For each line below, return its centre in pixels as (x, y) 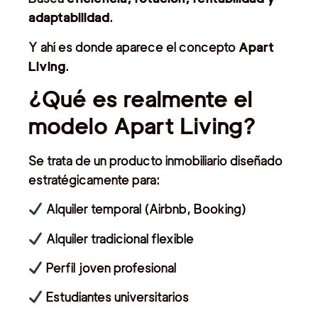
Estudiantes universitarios (116, 297)
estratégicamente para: (94, 180)
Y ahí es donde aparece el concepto (133, 47)
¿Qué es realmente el (141, 99)
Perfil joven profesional (109, 268)
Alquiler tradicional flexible (118, 238)
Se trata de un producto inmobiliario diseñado (155, 160)
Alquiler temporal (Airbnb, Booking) (144, 209)
